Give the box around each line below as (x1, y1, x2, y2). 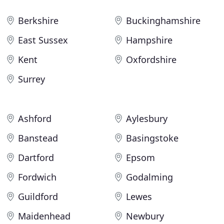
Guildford (18, 190, 58, 202)
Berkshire (18, 14, 58, 26)
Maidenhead (18, 210, 70, 222)
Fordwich (18, 171, 56, 183)
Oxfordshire (126, 53, 176, 65)
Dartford (18, 151, 54, 163)
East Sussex (18, 34, 68, 46)
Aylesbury (126, 112, 167, 124)
